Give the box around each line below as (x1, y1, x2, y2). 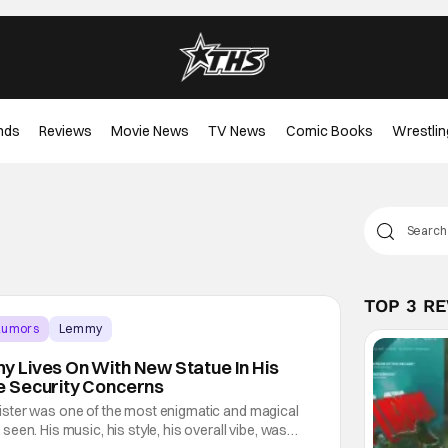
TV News (208, 121, 267, 140)
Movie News (111, 121, 190, 140)
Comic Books (285, 121, 373, 140)
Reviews (38, 121, 92, 140)
